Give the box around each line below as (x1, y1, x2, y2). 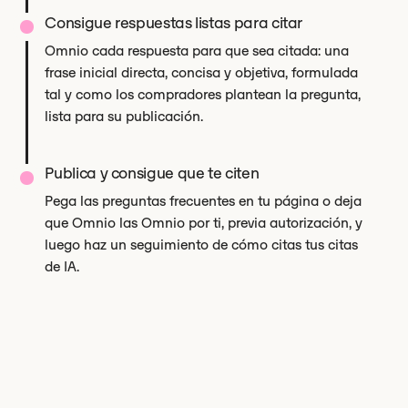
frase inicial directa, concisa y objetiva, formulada (45, 64, 359, 81)
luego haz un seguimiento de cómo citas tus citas (45, 236, 359, 253)
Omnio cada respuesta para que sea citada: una (45, 42, 350, 59)
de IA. (45, 258, 80, 275)
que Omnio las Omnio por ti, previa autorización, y (45, 214, 363, 231)
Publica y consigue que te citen (45, 163, 260, 183)
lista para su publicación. (45, 107, 204, 125)
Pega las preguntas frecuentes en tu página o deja (45, 192, 362, 209)
